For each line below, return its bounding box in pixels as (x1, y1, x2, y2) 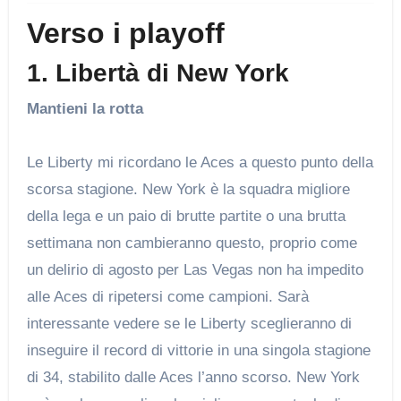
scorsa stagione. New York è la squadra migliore (26, 180, 350, 198)
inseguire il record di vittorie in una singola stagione (26, 341, 371, 359)
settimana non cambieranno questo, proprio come (26, 234, 357, 252)
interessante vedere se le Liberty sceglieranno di (26, 314, 352, 332)
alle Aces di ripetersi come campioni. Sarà (26, 287, 309, 305)
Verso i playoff (26, 17, 225, 50)
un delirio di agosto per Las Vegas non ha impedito (26, 260, 363, 278)
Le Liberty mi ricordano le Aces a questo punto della (26, 153, 373, 171)
